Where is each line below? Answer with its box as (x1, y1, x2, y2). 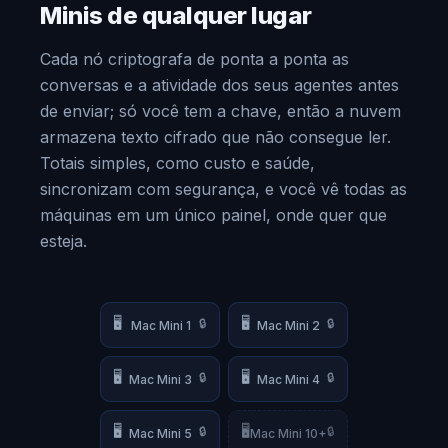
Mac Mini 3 (129, 371, 192, 387)
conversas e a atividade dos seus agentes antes (40, 75, 399, 95)
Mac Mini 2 (257, 317, 320, 333)
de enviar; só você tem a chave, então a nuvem (40, 101, 401, 121)
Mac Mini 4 (257, 371, 320, 387)
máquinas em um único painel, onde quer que (40, 205, 387, 225)
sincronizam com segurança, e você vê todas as (40, 179, 407, 199)
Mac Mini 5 (129, 425, 192, 441)
